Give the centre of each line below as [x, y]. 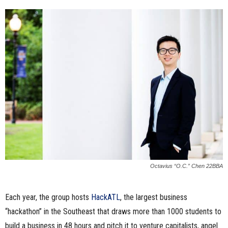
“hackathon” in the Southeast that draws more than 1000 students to [113, 211]
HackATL [106, 197]
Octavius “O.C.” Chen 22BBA [187, 166]
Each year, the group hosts [48, 197]
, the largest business [154, 197]
